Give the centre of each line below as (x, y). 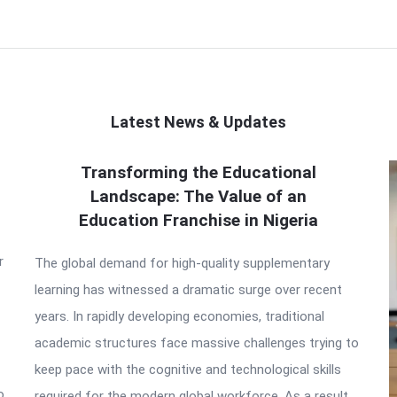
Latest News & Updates (198, 122)
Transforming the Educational (198, 172)
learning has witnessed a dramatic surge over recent (188, 290)
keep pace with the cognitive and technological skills (188, 370)
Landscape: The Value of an (198, 196)
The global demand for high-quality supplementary (182, 263)
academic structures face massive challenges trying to (197, 343)
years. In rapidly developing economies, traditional (179, 316)
